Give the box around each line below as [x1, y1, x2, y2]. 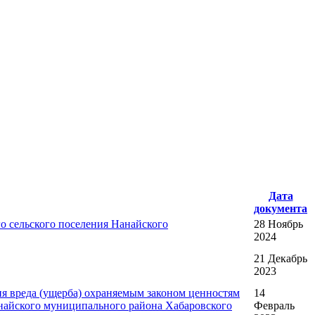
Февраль [254, 300, 295, 312]
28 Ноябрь [254, 218, 303, 231]
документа [254, 202, 307, 215]
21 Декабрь [254, 252, 307, 265]
